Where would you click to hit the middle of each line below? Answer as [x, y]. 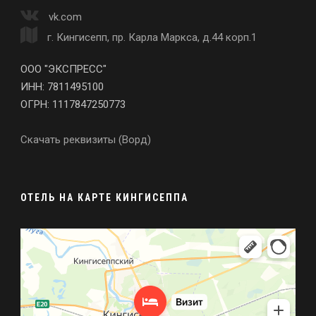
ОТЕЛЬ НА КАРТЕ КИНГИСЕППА [104, 198]
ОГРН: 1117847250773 [73, 105]
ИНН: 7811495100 [62, 87]
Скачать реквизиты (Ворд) [86, 140]
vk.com [65, 17]
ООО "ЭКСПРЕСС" [63, 69]
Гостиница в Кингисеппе [70, 246]
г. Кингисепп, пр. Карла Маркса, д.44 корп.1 [151, 38]
